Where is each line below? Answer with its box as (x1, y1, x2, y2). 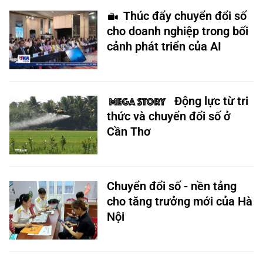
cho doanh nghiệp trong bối (107, 24, 248, 38)
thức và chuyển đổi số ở (107, 109, 231, 123)
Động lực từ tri (174, 94, 248, 108)
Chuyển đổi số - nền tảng (107, 179, 237, 193)
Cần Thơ (107, 124, 151, 139)
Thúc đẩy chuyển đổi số (123, 9, 247, 23)
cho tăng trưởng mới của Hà (107, 194, 252, 208)
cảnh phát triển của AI (107, 39, 221, 53)
